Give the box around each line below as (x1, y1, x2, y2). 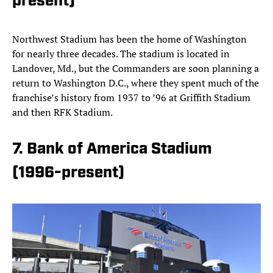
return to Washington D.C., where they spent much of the (12, 76, 259, 90)
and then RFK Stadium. (12, 105, 113, 119)
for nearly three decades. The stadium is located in (12, 47, 230, 61)
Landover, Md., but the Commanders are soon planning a (12, 62, 259, 76)
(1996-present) (12, 165, 124, 182)
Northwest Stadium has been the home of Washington (12, 32, 247, 46)
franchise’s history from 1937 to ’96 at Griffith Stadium (12, 91, 250, 105)
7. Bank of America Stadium (12, 141, 212, 158)
